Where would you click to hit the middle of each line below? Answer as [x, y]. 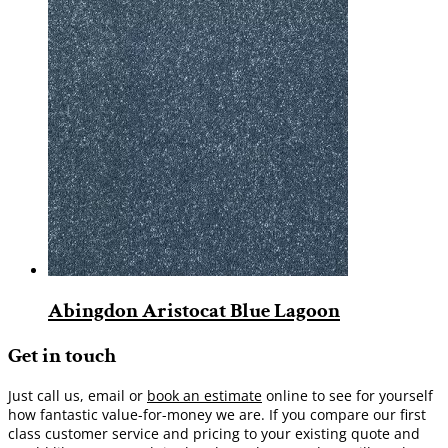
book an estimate [204, 396]
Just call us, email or [77, 396]
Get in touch [62, 355]
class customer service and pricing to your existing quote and [214, 434]
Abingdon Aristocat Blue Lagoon [194, 311]
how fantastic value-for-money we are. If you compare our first [217, 415]
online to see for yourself [347, 396]
